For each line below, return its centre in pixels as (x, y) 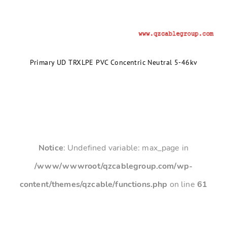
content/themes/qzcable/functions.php (93, 184)
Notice (51, 148)
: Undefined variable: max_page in (126, 148)
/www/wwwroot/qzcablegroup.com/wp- (113, 166)
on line (182, 184)
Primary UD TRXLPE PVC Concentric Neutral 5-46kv (113, 62)
